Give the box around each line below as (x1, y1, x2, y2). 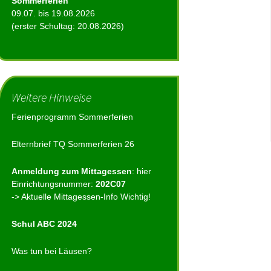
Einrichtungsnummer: (11, 179, 96, 189)
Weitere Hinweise (11, 90, 91, 105)
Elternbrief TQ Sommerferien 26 (11, 139, 134, 149)
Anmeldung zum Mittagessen (11, 166, 132, 176)
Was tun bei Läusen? (11, 246, 92, 256)
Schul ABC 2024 (11, 219, 77, 229)
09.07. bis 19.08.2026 (11, 8, 95, 18)
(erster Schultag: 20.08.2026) (11, 21, 124, 31)
